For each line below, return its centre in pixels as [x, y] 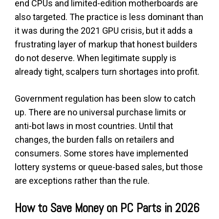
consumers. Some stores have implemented [101, 153]
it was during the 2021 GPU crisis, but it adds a [104, 30]
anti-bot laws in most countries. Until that [94, 126]
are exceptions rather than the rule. [82, 180]
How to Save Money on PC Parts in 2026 [107, 208]
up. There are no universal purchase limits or [100, 112]
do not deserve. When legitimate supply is [96, 58]
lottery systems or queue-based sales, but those [109, 167]
